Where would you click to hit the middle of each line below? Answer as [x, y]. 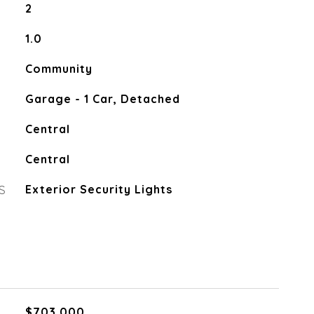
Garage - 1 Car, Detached [102, 99]
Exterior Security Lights [98, 189]
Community [59, 69]
